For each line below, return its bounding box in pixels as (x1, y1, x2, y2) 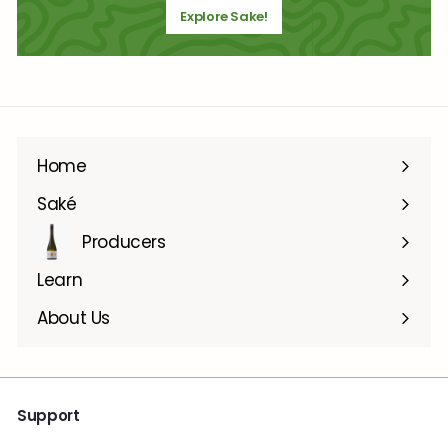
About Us (37, 306, 110, 331)
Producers (82, 230, 166, 255)
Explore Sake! (180, 7, 268, 27)
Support (17, 405, 80, 427)
